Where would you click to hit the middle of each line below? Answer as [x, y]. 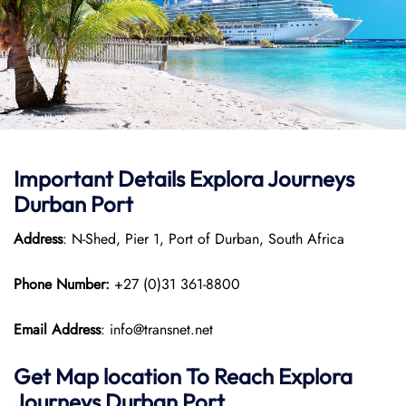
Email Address [57, 329]
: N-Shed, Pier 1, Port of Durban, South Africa [203, 239]
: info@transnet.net [157, 329]
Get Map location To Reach [146, 376]
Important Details [101, 179]
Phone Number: [64, 284]
